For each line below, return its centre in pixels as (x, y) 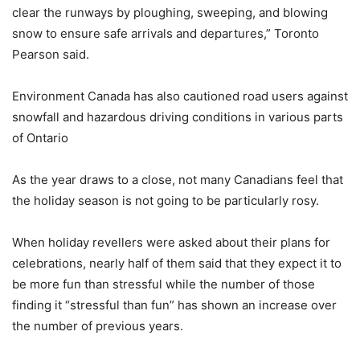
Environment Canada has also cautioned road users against (180, 96)
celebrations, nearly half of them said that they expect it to (177, 263)
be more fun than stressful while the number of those (164, 284)
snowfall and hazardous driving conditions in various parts (178, 117)
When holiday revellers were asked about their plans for (171, 242)
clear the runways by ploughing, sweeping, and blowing (170, 12)
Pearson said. (51, 54)
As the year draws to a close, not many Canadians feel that (178, 179)
